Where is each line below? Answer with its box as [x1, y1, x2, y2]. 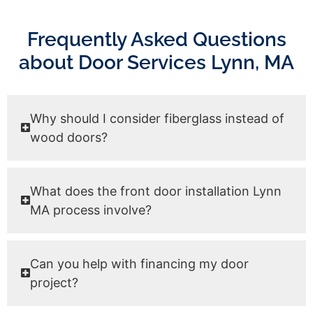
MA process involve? [30, 202, 152, 217]
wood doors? [30, 129, 108, 145]
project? [30, 275, 79, 290]
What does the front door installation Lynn [30, 183, 282, 198]
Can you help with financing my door [30, 256, 249, 271]
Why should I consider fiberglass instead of [30, 110, 285, 126]
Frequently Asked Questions [27, 27, 286, 51]
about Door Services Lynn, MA [19, 50, 294, 74]
